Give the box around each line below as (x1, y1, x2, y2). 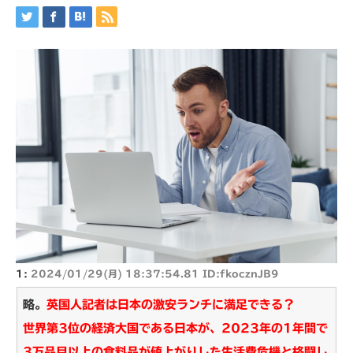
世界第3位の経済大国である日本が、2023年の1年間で (23, 322, 328, 335)
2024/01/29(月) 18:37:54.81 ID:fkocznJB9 (31, 269, 279, 279)
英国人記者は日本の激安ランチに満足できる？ (46, 299, 295, 311)
